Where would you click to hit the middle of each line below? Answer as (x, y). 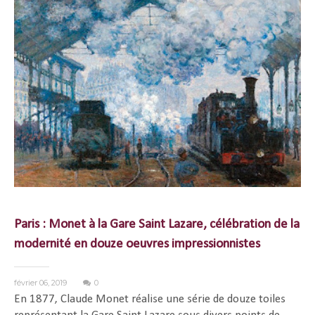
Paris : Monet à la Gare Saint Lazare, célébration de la (157, 225)
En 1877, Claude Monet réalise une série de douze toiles (150, 299)
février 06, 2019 (41, 283)
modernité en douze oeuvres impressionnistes (137, 244)
